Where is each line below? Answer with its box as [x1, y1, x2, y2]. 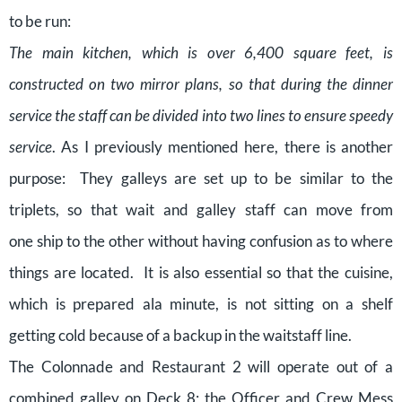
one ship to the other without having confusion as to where [9, 232, 393, 250]
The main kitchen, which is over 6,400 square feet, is [9, 43, 393, 62]
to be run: [9, 12, 71, 31]
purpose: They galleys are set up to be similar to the [9, 169, 393, 188]
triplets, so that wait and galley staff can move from [9, 200, 393, 219]
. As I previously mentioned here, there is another [52, 137, 393, 156]
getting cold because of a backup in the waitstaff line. [9, 326, 354, 345]
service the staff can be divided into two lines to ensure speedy [9, 106, 393, 125]
